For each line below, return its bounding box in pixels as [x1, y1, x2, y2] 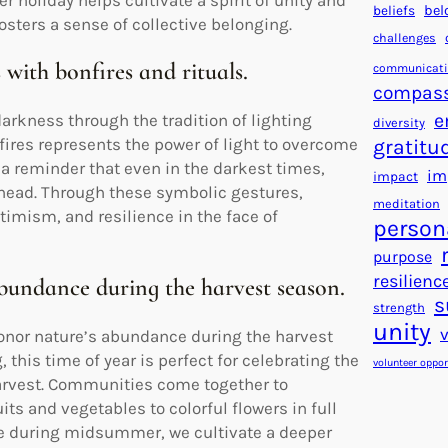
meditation [373, 195, 440, 211]
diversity [373, 114, 425, 130]
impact [373, 167, 418, 184]
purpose [373, 246, 432, 266]
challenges [373, 29, 436, 45]
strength [373, 299, 425, 315]
